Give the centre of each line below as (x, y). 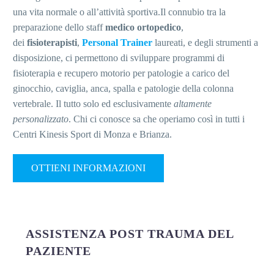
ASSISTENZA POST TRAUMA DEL (130, 234)
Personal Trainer (117, 43)
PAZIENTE (58, 251)
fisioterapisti (52, 43)
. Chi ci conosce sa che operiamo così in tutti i (157, 119)
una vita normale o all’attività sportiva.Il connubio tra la (119, 12)
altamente (193, 104)
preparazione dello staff (59, 27)
